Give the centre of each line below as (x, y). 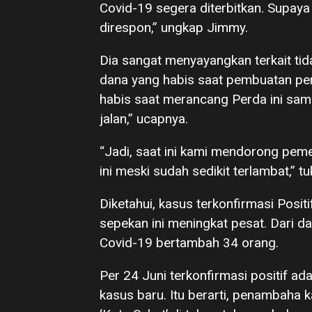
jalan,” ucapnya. (144, 119)
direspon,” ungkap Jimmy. (174, 28)
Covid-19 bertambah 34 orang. (189, 243)
